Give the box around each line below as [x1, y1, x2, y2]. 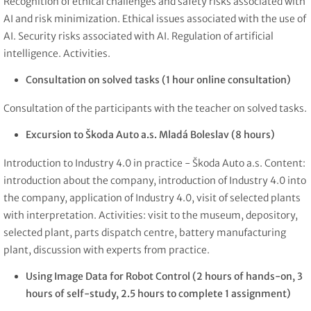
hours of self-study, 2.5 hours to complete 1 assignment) [26, 287, 291, 300]
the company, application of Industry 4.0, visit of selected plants [3, 191, 301, 204]
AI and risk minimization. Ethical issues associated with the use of [3, 12, 306, 26]
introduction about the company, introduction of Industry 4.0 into [3, 174, 306, 187]
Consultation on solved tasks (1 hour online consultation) [26, 74, 291, 87]
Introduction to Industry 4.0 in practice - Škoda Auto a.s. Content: [3, 156, 305, 169]
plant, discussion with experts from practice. [3, 243, 210, 256]
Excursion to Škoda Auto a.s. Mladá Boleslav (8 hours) [26, 128, 275, 141]
